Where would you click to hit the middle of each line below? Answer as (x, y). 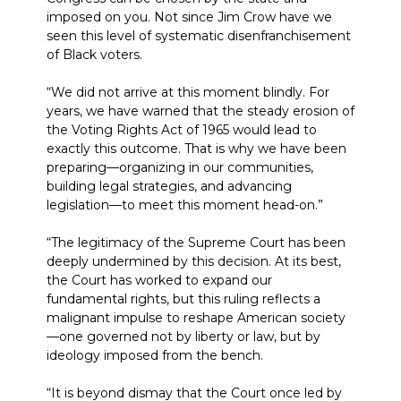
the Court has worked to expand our (159, 280)
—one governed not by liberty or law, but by (183, 337)
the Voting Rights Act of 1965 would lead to (182, 130)
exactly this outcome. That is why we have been (196, 149)
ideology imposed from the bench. (155, 355)
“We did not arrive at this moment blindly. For (188, 92)
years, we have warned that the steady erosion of (200, 111)
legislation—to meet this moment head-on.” (185, 205)
